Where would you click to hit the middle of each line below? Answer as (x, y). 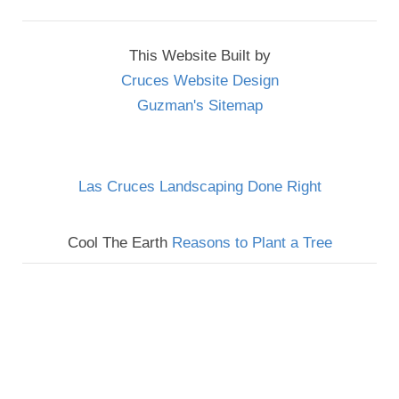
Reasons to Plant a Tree (252, 242)
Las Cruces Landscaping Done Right (199, 186)
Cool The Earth (119, 242)
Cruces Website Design (199, 80)
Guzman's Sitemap (199, 105)
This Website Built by (199, 55)
